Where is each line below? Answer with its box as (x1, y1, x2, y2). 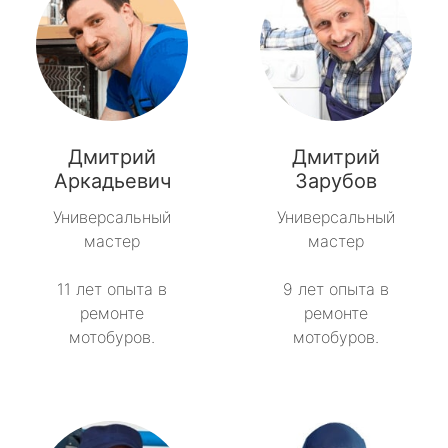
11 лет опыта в (57, 279, 167, 300)
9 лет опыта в (283, 279, 389, 300)
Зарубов (295, 169, 377, 194)
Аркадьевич (53, 169, 171, 194)
